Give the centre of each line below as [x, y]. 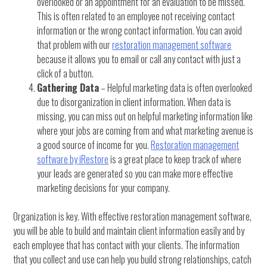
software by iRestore [73, 159]
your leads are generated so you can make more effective [135, 174]
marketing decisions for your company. [104, 188]
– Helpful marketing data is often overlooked [176, 88]
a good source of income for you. [94, 145]
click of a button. [66, 74]
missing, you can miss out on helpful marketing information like [145, 117]
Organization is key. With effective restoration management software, [133, 217]
